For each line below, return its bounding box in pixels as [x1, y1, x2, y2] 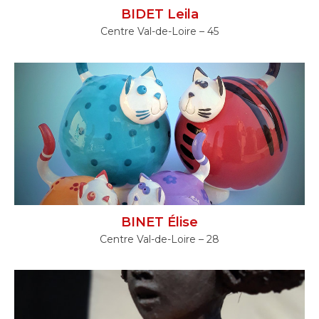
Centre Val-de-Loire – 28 [100, 232, 219, 246]
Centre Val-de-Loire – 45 [100, 25, 219, 38]
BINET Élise [121, 214, 198, 230]
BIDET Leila [120, 6, 199, 23]
